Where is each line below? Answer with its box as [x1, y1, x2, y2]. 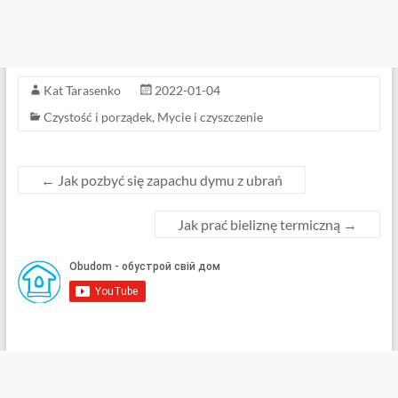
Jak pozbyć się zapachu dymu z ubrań [54, 171, 283, 189]
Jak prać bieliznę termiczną [178, 216, 344, 234]
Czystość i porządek [43, 109, 152, 125]
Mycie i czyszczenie [156, 109, 263, 125]
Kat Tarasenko [43, 83, 121, 99]
